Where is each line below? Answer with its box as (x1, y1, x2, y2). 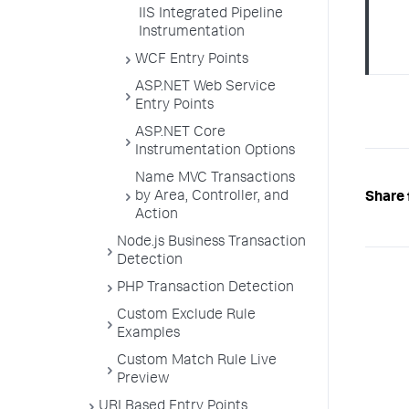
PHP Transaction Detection (117, 281, 294, 296)
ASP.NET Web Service (135, 80, 276, 95)
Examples (117, 327, 180, 341)
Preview (117, 372, 170, 387)
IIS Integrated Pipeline (139, 7, 283, 22)
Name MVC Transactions (135, 172, 295, 186)
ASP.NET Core (135, 126, 225, 141)
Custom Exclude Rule (117, 309, 256, 323)
